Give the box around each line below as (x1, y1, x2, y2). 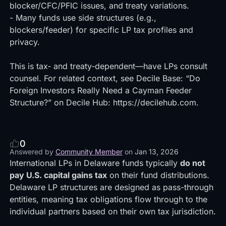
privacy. (9, 37, 40, 47)
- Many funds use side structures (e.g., (9, 13, 156, 23)
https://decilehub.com (112, 97, 196, 107)
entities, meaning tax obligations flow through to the (9, 194, 207, 204)
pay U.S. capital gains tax (9, 170, 107, 180)
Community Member (55, 147, 123, 156)
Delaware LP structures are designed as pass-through (9, 182, 213, 192)
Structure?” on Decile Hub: (9, 97, 113, 107)
